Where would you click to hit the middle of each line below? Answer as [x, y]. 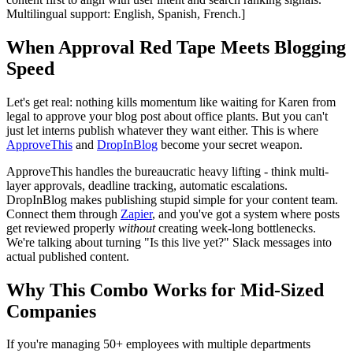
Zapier [136, 214]
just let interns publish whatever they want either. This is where [162, 130]
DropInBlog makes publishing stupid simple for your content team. [172, 199]
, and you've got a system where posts [246, 214]
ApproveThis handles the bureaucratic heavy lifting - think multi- [167, 171]
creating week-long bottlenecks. [236, 228]
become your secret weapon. [230, 144]
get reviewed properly [62, 228]
